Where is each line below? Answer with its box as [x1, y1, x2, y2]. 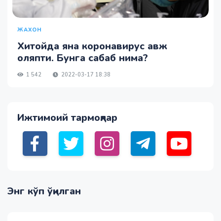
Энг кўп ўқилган [7, 184, 81, 198]
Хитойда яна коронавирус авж [17, 39, 167, 53]
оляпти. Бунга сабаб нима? [17, 51, 148, 65]
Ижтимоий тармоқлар [17, 110, 117, 124]
